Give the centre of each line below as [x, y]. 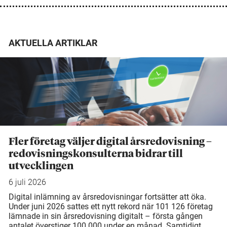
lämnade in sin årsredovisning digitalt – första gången [106, 216]
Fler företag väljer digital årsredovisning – [110, 142]
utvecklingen [41, 166]
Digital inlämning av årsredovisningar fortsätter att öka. [107, 197]
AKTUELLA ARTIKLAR [53, 43]
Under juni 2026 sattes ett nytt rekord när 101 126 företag [111, 207]
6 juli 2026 [27, 182]
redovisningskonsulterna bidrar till [96, 154]
